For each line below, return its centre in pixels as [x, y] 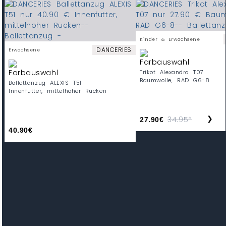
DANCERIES [114, 50]
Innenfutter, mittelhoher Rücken [58, 91]
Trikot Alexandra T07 [172, 72]
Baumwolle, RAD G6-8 [175, 80]
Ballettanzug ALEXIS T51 [45, 83]
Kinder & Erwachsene [170, 40]
